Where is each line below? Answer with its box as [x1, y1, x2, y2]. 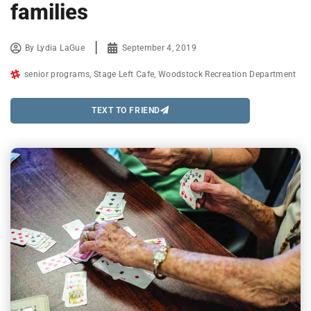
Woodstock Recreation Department [158, 69, 296, 79]
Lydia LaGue [37, 42, 85, 53]
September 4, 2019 [121, 42, 196, 53]
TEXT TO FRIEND [92, 106, 160, 116]
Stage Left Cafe [93, 69, 155, 79]
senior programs [24, 69, 90, 79]
